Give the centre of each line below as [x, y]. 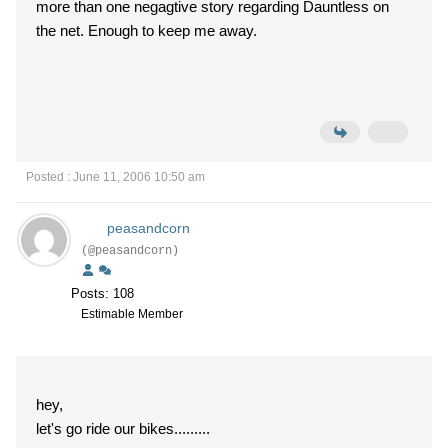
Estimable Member [132, 314]
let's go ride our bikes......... [123, 428]
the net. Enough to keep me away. [172, 30]
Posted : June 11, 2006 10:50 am [115, 177]
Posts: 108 [102, 293]
